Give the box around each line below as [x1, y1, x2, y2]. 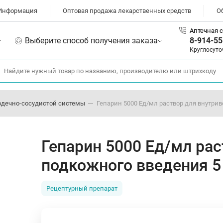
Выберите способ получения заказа [25, 35, 158, 45]
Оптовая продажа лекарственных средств [63, 6, 191, 14]
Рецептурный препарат [46, 184, 117, 192]
